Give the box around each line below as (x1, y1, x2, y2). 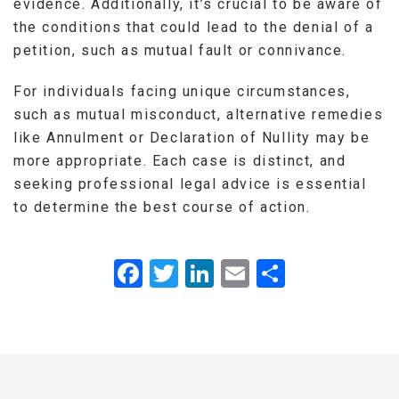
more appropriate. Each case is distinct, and (13, 151, 346, 169)
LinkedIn (214, 255, 332, 290)
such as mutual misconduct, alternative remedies (13, 105, 384, 123)
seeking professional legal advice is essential (13, 175, 367, 192)
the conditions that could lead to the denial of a (13, 18, 374, 36)
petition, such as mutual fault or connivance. (13, 41, 347, 59)
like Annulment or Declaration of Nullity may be (13, 128, 370, 146)
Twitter (178, 255, 277, 290)
